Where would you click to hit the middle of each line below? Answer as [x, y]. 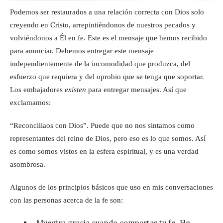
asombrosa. [28, 164]
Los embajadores [37, 89]
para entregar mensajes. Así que [137, 89]
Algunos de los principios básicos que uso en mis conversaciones [111, 187]
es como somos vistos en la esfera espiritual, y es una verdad [104, 151]
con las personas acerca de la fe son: [66, 200]
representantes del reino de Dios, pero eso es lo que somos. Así [108, 138]
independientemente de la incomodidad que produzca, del [100, 63]
